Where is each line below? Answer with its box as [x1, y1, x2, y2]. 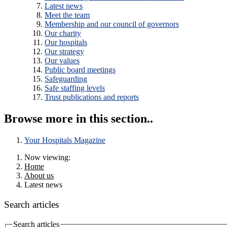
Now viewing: [24, 153, 70, 162]
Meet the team [45, 11, 90, 20]
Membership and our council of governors [45, 20, 179, 29]
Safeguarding [45, 74, 87, 84]
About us [24, 171, 54, 180]
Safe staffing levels [45, 84, 105, 93]
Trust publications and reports [45, 93, 139, 102]
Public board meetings [45, 65, 116, 74]
